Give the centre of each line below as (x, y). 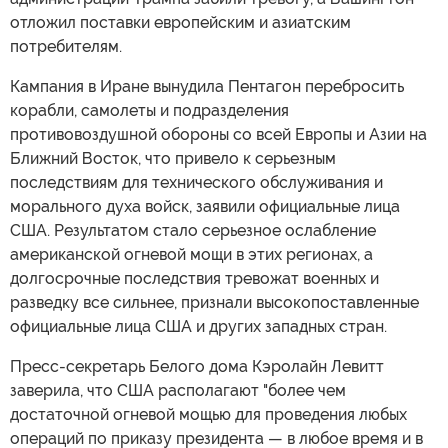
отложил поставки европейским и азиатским (180, 22)
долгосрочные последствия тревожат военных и (194, 278)
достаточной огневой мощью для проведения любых (208, 414)
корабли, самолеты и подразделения (149, 110)
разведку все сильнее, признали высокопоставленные (214, 302)
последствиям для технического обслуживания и (196, 182)
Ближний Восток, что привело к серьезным (173, 158)
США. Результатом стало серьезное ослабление (193, 230)
